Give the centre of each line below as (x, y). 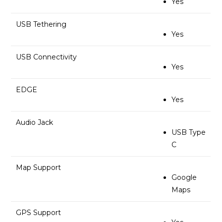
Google (184, 177)
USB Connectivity (47, 57)
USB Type (189, 132)
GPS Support (39, 212)
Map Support (39, 167)
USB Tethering (41, 24)
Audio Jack (35, 122)
